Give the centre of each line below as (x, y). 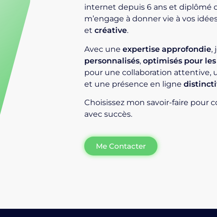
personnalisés (112, 61)
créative (111, 31)
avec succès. (108, 114)
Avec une (104, 49)
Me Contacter (121, 146)
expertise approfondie (167, 49)
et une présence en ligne (134, 84)
